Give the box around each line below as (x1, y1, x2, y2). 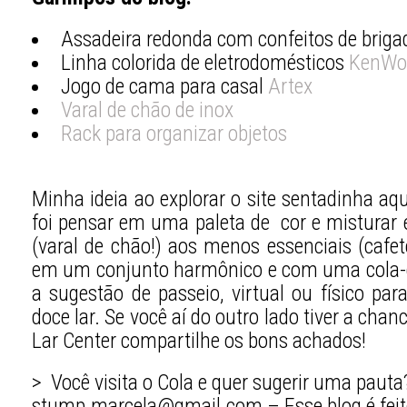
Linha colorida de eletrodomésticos (60, 49, 349, 75)
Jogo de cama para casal (60, 73, 268, 99)
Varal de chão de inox (60, 96, 233, 123)
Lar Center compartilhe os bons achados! (32, 327, 366, 353)
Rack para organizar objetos (60, 120, 287, 146)
